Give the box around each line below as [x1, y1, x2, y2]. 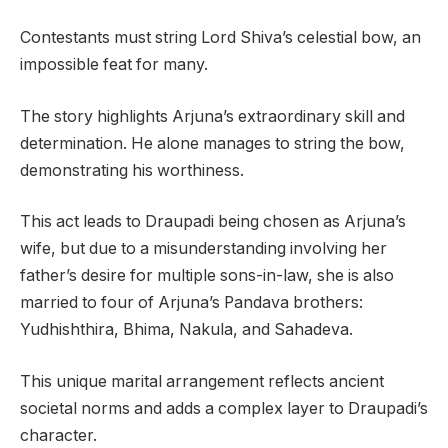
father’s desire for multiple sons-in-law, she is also [20, 266, 394, 286]
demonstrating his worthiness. [20, 160, 244, 180]
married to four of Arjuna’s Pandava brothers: [20, 293, 363, 313]
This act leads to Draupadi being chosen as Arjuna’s [20, 212, 406, 232]
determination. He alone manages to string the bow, [20, 133, 405, 153]
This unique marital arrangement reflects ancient [20, 371, 384, 391]
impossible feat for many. [20, 55, 208, 75]
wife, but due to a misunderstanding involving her [20, 239, 387, 259]
